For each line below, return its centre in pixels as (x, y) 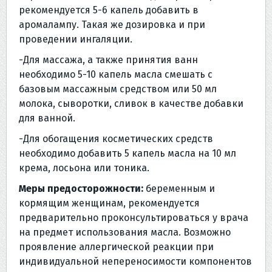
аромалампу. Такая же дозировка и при (112, 24)
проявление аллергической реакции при (116, 246)
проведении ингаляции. (76, 39)
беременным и (179, 188)
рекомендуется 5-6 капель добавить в (109, 10)
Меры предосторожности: (81, 188)
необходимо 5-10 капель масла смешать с (116, 74)
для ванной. (47, 118)
